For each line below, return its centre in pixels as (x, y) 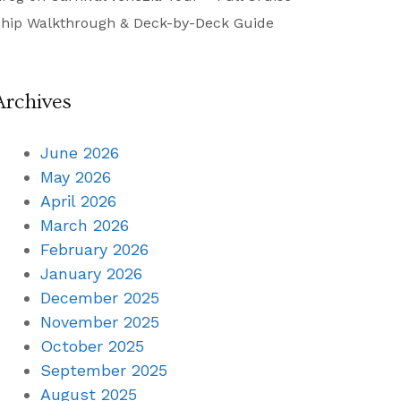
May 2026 (76, 176)
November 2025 (100, 321)
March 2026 (85, 225)
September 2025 (104, 370)
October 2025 (92, 346)
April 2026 (78, 200)
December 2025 (100, 297)
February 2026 (94, 249)
